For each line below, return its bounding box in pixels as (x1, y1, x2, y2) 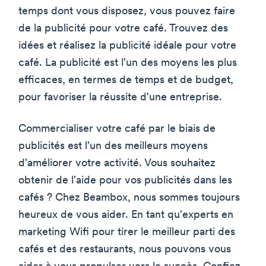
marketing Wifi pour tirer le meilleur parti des (18, 227, 235, 239)
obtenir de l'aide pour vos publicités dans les (18, 175, 232, 187)
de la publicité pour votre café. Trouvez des (18, 23, 228, 35)
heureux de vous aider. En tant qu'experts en (18, 210, 233, 221)
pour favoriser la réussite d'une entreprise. (18, 92, 222, 104)
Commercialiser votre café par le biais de (18, 123, 216, 135)
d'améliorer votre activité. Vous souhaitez (18, 158, 216, 170)
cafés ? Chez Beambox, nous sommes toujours (18, 192, 240, 204)
